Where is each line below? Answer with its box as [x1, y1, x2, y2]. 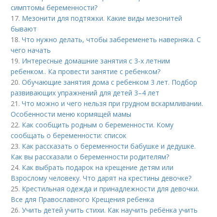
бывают [11, 24, 37, 33]
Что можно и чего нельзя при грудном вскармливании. [22, 99, 203, 108]
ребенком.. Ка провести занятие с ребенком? [11, 67, 161, 76]
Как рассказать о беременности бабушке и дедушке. [22, 141, 196, 151]
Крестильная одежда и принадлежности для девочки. [22, 184, 200, 193]
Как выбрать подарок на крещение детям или [22, 163, 174, 172]
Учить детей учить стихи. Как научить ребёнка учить [22, 205, 198, 215]
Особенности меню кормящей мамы [11, 109, 132, 119]
